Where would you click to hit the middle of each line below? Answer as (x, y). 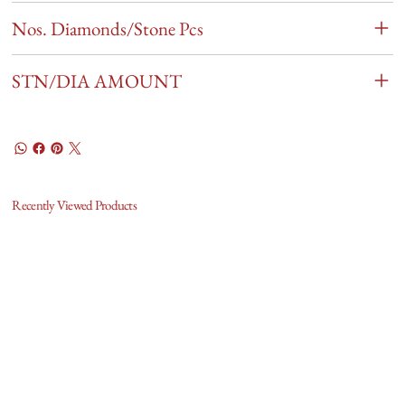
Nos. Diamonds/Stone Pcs (108, 28)
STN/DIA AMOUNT (97, 80)
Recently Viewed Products (74, 204)
